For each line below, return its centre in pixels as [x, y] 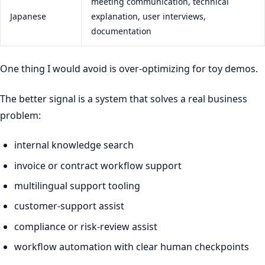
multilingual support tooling [77, 185]
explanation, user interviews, [148, 17]
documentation [121, 31]
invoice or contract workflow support [98, 165]
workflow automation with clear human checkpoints [132, 247]
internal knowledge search [74, 145]
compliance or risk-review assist [86, 226]
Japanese [28, 17]
